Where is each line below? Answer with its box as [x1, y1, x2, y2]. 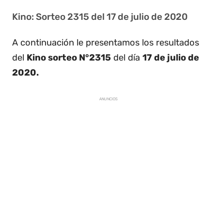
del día [111, 52, 142, 63]
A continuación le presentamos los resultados [12, 37, 199, 48]
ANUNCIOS [99, 97, 118, 102]
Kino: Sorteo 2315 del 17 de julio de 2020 [12, 11, 187, 22]
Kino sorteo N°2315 [27, 52, 111, 63]
